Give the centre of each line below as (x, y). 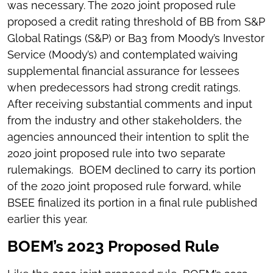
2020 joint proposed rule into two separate (116, 154)
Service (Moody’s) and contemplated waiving (122, 55)
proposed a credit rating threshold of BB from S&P (136, 22)
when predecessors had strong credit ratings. (124, 88)
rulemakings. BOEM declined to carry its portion (132, 170)
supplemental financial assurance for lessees (123, 71)
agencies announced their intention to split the (128, 137)
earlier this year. (47, 219)
